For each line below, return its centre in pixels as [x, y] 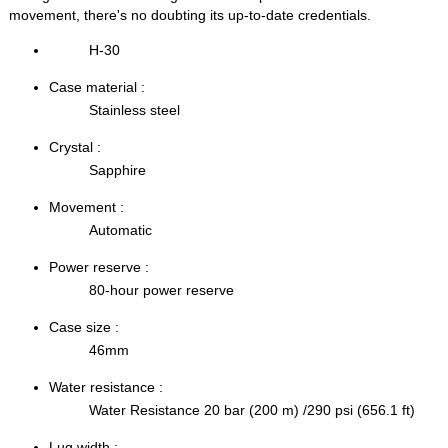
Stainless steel [135, 110]
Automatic [121, 229]
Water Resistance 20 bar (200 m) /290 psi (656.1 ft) [252, 409]
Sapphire [118, 169]
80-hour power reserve [162, 289]
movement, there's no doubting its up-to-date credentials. [190, 15]
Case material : [97, 87]
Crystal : [75, 146]
